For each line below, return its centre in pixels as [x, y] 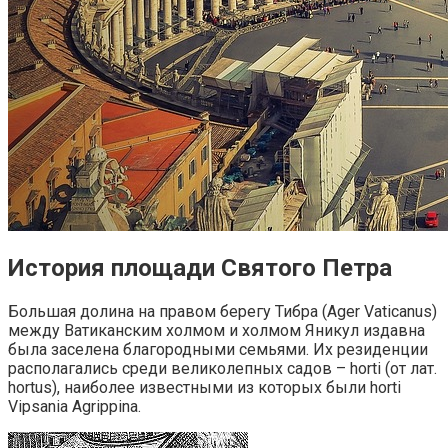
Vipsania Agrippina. [74, 407]
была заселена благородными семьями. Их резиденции [218, 350]
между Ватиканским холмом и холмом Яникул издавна [216, 331]
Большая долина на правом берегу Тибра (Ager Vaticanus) [222, 312]
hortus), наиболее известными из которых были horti [204, 388]
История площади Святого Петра [200, 268]
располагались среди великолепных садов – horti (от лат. [222, 369]
